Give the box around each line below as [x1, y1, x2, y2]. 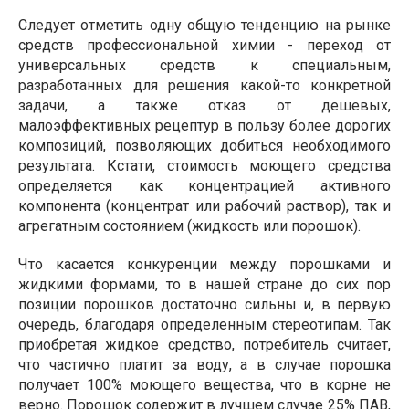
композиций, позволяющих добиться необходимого [18, 137, 391, 154]
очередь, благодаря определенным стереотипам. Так [18, 316, 391, 333]
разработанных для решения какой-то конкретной [18, 77, 391, 94]
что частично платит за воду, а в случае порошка [18, 356, 391, 373]
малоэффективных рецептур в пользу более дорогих [18, 117, 391, 134]
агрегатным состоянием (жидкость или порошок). [18, 217, 361, 235]
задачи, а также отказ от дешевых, [18, 97, 391, 114]
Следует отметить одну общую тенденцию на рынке [18, 16, 391, 34]
